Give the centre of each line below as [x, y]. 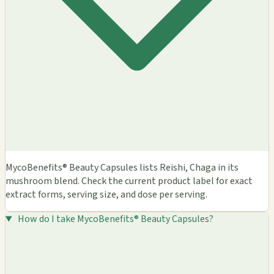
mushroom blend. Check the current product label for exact [129, 181]
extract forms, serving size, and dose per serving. [106, 195]
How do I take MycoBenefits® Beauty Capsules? [115, 219]
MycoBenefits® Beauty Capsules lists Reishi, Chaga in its [122, 168]
